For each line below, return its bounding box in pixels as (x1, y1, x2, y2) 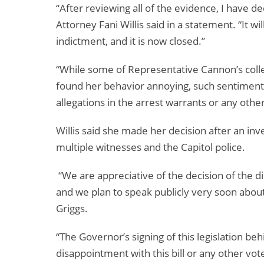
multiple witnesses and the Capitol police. (56, 140, 245, 154)
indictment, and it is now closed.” (56, 34, 205, 48)
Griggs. (56, 202, 88, 216)
